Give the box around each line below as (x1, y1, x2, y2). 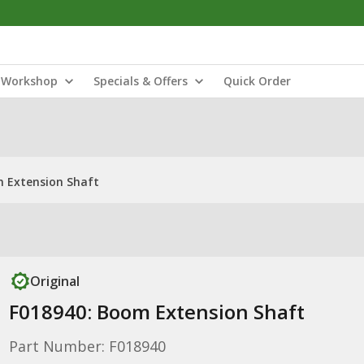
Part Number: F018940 (8, 336, 166, 356)
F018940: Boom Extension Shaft (8, 298, 305, 325)
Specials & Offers (93, 73, 188, 89)
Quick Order (223, 73, 291, 89)
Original (29, 272, 80, 290)
